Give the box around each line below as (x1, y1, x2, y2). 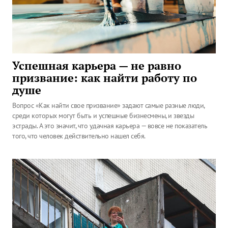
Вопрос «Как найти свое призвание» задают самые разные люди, (12, 101, 205, 110)
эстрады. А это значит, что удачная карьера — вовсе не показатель (12, 121, 207, 130)
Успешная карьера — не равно (12, 59, 181, 73)
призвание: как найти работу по (12, 71, 197, 85)
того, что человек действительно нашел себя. (12, 131, 146, 140)
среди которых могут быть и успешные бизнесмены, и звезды (12, 111, 194, 120)
